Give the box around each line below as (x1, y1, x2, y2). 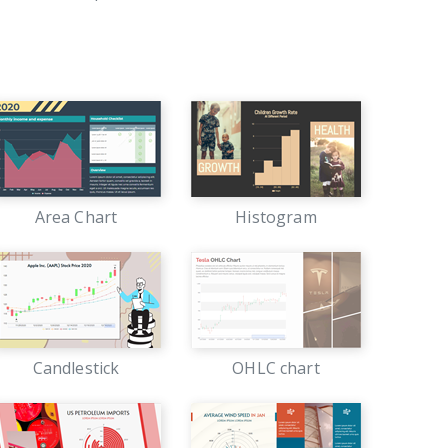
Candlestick (32, 357, 120, 379)
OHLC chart (232, 357, 320, 379)
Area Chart (34, 206, 118, 228)
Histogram (235, 206, 317, 228)
